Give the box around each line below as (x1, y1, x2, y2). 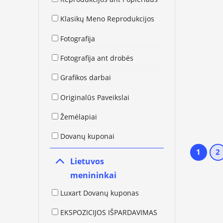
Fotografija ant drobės (60, 53, 134, 63)
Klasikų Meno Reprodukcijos (60, 14, 155, 24)
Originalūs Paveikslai (60, 92, 130, 102)
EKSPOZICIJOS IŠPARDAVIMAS (60, 207, 158, 217)
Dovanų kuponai (60, 131, 115, 141)
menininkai (70, 170, 116, 181)
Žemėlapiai (60, 111, 98, 121)
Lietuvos (70, 156, 104, 167)
